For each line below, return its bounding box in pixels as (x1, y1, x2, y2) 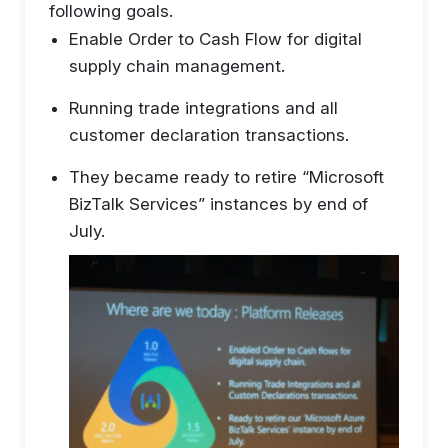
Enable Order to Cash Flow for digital (69, 28, 362, 49)
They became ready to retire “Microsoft (69, 166, 384, 187)
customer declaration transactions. (69, 124, 349, 145)
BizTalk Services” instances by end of (69, 193, 368, 214)
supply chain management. (69, 55, 285, 76)
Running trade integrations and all (69, 97, 338, 118)
